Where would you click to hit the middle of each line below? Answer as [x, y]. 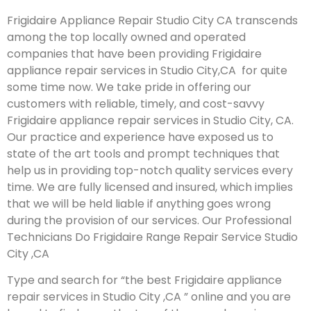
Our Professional [247, 220]
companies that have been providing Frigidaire [134, 53]
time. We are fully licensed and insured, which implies [150, 187]
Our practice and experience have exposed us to [140, 137]
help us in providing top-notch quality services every [150, 170]
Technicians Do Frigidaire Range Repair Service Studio [152, 237]
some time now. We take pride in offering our [129, 87]
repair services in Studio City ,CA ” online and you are [149, 297]
